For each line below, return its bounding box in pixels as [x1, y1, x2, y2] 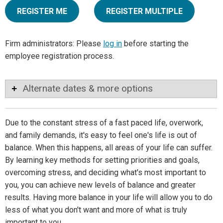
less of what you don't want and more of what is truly [5, 205, 187, 215]
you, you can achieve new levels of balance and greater [5, 180, 196, 190]
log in [103, 39, 122, 49]
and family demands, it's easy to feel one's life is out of [5, 130, 197, 140]
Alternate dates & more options [22, 83, 153, 95]
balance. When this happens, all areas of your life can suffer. [5, 143, 213, 153]
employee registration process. [5, 51, 114, 61]
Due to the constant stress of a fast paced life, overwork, [5, 118, 203, 128]
